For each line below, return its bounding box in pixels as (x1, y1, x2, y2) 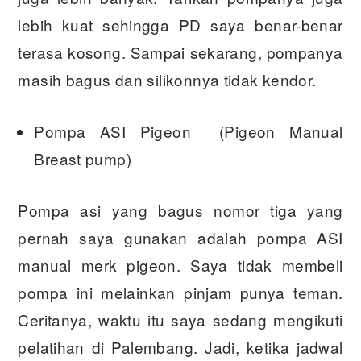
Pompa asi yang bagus (18, 199, 204, 222)
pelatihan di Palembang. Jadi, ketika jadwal (18, 336, 343, 359)
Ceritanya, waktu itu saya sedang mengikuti (18, 309, 343, 331)
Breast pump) (34, 147, 131, 170)
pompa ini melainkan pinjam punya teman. (18, 281, 343, 304)
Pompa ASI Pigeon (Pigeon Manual (34, 120, 343, 143)
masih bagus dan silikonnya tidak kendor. (18, 68, 317, 91)
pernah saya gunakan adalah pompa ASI (18, 226, 343, 249)
